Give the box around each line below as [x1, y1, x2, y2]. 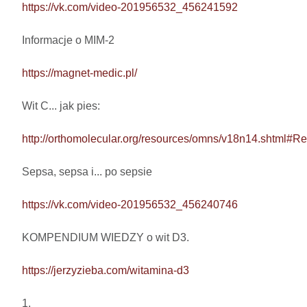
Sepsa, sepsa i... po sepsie [22, 166, 155, 178]
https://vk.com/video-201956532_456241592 [22, 1, 238, 14]
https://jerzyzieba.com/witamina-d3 [22, 265, 189, 277]
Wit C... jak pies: [22, 100, 103, 112]
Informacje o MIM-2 [22, 34, 114, 47]
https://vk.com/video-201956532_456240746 [22, 199, 238, 211]
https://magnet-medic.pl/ [22, 67, 137, 79]
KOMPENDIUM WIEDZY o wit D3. [22, 232, 189, 244]
